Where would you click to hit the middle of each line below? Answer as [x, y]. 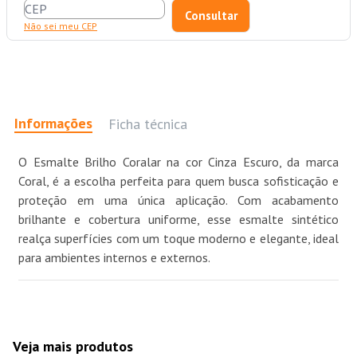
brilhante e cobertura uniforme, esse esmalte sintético [178, 220]
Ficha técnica [148, 124]
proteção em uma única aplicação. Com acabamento [178, 200]
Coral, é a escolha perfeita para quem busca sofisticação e [178, 181]
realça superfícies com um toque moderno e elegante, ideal [178, 239]
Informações [53, 123]
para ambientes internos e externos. [114, 258]
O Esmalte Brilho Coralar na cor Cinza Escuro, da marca [178, 162]
